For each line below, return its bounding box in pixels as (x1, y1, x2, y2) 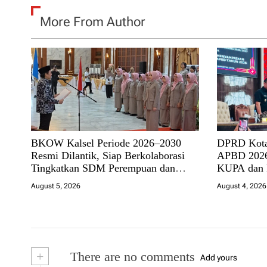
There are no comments (67, 249, 195, 264)
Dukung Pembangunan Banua (31, 174, 160, 187)
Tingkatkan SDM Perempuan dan (31, 162, 175, 174)
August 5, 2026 (31, 181, 80, 190)
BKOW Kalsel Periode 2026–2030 (31, 136, 181, 149)
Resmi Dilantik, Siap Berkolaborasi (31, 149, 185, 162)
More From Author (40, 14, 145, 29)
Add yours (200, 252, 237, 262)
